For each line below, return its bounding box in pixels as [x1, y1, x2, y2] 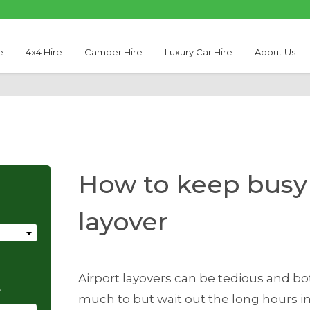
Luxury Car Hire [165, 46, 233, 57]
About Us [255, 46, 296, 57]
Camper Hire [84, 46, 143, 57]
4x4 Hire [25, 46, 62, 57]
